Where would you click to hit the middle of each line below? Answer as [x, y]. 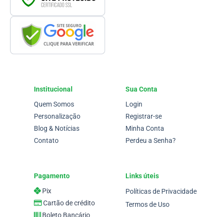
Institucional [53, 90]
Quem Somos [54, 105]
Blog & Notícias [57, 129]
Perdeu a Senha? [151, 141]
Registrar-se [144, 117]
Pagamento [52, 176]
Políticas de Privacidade [161, 192]
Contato [46, 141]
